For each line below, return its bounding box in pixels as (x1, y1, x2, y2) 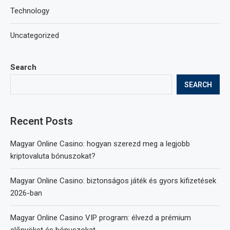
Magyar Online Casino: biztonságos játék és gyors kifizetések (10, 176, 216, 185)
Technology (10, 6, 49, 15)
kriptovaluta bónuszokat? (10, 151, 95, 161)
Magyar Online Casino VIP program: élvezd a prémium (10, 213, 191, 222)
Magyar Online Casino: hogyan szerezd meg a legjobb (10, 139, 190, 148)
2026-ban (10, 188, 42, 198)
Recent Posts (10, 115, 73, 127)
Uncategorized (10, 31, 59, 40)
